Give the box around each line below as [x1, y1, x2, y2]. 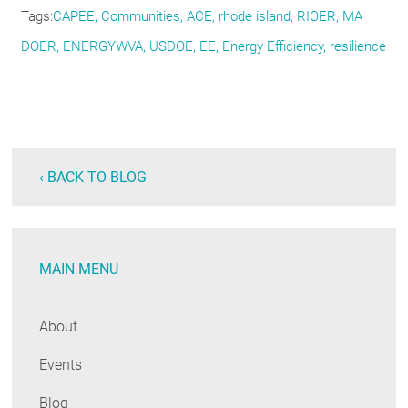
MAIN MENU [39, 260, 119, 279]
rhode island [219, 7, 291, 25]
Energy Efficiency [222, 37, 324, 55]
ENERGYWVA [63, 37, 144, 55]
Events [39, 356, 83, 374]
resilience [330, 37, 387, 55]
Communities [101, 7, 181, 25]
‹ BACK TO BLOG [39, 168, 148, 187]
